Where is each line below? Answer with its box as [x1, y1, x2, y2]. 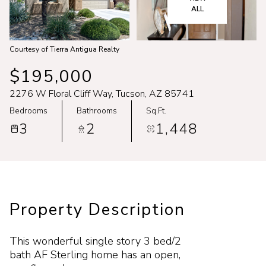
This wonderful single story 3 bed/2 [9, 234, 181, 248]
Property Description [9, 198, 185, 221]
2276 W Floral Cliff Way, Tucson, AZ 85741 [9, 87, 194, 100]
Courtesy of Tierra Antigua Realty [9, 45, 119, 54]
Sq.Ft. [146, 104, 166, 116]
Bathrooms [77, 104, 117, 116]
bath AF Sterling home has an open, [9, 248, 180, 262]
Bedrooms [9, 104, 47, 116]
